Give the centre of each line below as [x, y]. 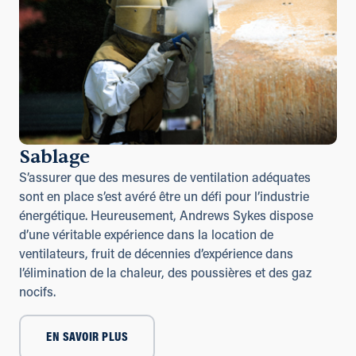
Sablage [54, 157]
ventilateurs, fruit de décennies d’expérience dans [156, 255]
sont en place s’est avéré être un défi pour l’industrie [164, 198]
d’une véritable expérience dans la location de [146, 236]
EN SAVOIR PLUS [87, 337]
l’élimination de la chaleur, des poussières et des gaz [165, 275]
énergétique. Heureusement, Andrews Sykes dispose [166, 217]
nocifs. [37, 294]
